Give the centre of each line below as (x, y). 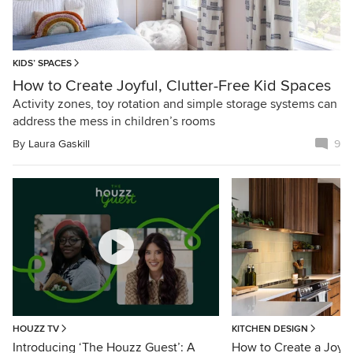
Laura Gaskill (59, 143)
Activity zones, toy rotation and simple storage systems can (175, 104)
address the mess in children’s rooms (114, 121)
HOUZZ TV (36, 329)
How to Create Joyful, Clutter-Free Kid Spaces (172, 85)
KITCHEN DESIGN (270, 329)
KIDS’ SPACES (42, 63)
